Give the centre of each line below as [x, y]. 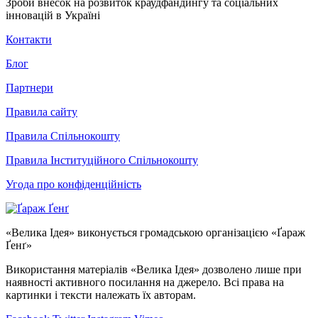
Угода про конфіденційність [73, 184]
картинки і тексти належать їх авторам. [101, 295]
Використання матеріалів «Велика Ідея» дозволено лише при [154, 269]
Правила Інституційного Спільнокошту [102, 160]
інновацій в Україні [53, 15]
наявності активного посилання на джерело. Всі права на [145, 282]
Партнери [29, 87]
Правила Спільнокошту [63, 136]
